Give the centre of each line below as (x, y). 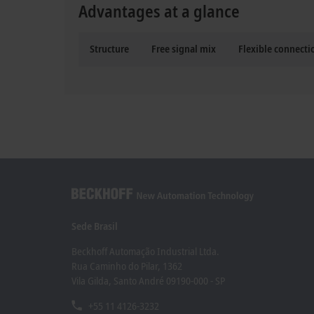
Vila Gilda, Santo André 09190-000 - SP (148, 281)
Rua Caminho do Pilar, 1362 (127, 266)
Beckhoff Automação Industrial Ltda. (145, 251)
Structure (109, 48)
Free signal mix (184, 48)
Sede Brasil (95, 226)
